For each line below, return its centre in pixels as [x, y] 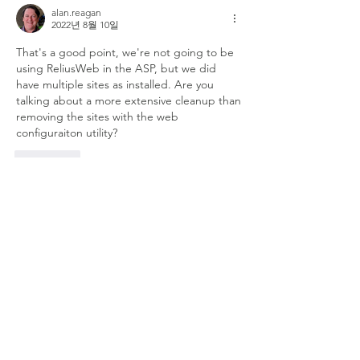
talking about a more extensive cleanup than [129, 100]
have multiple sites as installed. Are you [115, 84]
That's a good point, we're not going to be [125, 52]
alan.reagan [76, 12]
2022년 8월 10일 [85, 25]
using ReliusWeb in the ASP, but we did [116, 68]
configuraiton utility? [67, 133]
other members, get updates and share [127, 272]
